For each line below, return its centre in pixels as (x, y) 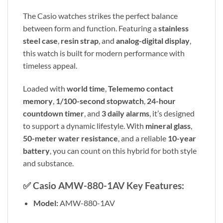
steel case (40, 41)
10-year (182, 138)
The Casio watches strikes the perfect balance (100, 16)
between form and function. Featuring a (91, 28)
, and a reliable (143, 138)
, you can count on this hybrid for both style (123, 151)
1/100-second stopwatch (100, 101)
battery (36, 151)
